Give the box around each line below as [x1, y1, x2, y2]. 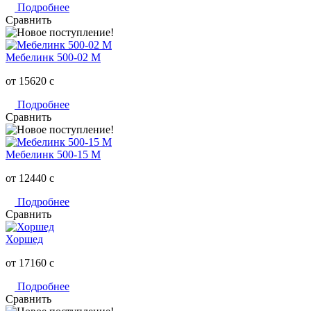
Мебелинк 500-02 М [6, 51, 101, 63]
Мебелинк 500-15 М [6, 148, 101, 160]
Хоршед [6, 233, 43, 245]
